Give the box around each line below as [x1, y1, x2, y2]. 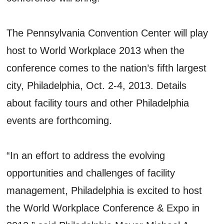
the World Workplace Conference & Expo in [6, 202, 200, 213]
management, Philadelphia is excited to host [6, 184, 202, 196]
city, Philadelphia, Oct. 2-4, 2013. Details [6, 79, 187, 91]
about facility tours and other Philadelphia [6, 97, 189, 108]
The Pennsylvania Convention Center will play [6, 27, 208, 38]
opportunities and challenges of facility [6, 167, 175, 178]
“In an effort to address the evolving [6, 149, 165, 161]
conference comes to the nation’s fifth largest [6, 62, 207, 73]
